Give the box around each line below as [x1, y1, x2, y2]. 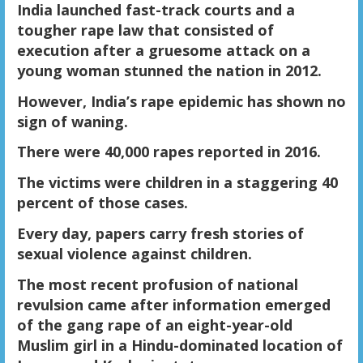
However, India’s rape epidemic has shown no [16, 91, 346, 111]
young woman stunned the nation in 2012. [16, 60, 322, 80]
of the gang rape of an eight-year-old [16, 314, 293, 335]
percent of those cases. [16, 193, 188, 213]
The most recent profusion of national [16, 274, 298, 294]
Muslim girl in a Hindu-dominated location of [16, 335, 343, 355]
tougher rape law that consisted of [16, 19, 274, 40]
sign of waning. [16, 111, 128, 131]
